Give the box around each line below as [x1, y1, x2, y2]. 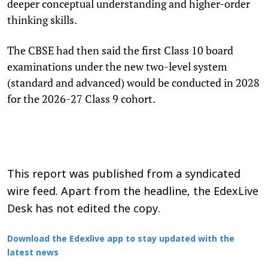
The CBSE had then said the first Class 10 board [7, 42, 233, 57]
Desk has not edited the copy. [7, 202, 160, 217]
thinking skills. [7, 12, 77, 27]
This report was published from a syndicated [7, 167, 240, 182]
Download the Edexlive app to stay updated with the [7, 234, 234, 245]
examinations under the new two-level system [7, 59, 227, 74]
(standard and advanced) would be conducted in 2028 [7, 75, 260, 90]
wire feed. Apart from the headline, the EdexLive [7, 185, 258, 199]
